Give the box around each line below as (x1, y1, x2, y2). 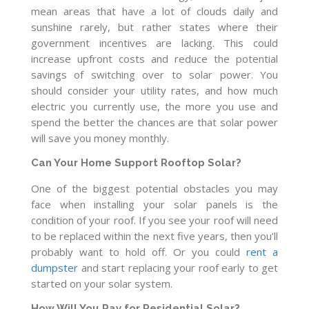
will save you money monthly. (31, 131, 169, 146)
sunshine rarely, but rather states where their (31, 20, 278, 34)
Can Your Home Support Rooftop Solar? (31, 157, 241, 170)
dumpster (31, 260, 78, 275)
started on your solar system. (31, 276, 172, 290)
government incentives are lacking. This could (31, 36, 278, 50)
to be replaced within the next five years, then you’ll (31, 228, 278, 243)
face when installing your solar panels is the (31, 197, 278, 211)
